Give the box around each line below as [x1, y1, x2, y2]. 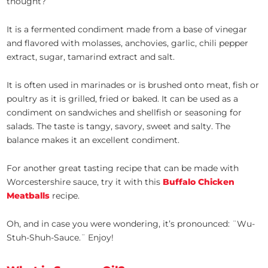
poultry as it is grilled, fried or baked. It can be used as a [7, 93, 239, 105]
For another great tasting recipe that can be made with [7, 163, 239, 174]
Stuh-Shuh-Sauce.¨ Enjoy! [7, 232, 114, 243]
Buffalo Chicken [163, 176, 235, 188]
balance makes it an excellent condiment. [7, 135, 180, 146]
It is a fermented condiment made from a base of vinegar [7, 24, 248, 35]
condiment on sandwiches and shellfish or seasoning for [7, 107, 242, 118]
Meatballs [7, 190, 50, 202]
